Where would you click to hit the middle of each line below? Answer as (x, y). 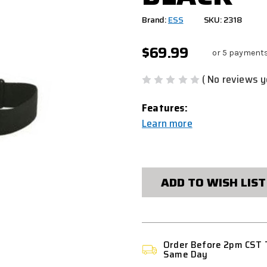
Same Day (186, 255)
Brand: (154, 19)
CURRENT (167, 155)
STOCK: (161, 169)
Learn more (167, 124)
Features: (165, 108)
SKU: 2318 (223, 19)
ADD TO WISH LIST (213, 183)
